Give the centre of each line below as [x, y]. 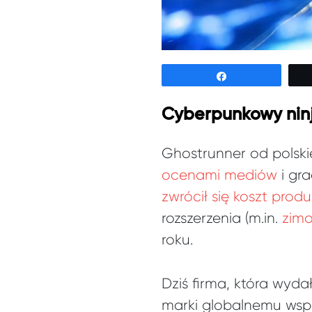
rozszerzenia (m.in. [222, 218]
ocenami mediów [219, 175]
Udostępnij [260, 76]
